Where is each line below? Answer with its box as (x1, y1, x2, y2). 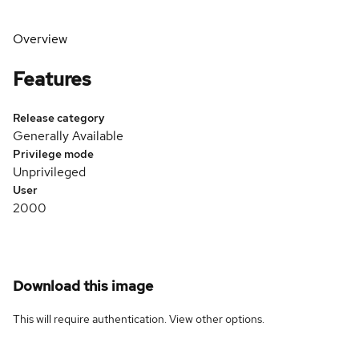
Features (13, 66, 91, 91)
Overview (13, 30, 67, 47)
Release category (13, 110, 105, 125)
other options (196, 311, 262, 326)
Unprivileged (13, 163, 86, 180)
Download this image (13, 276, 153, 295)
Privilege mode (13, 146, 94, 161)
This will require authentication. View (13, 311, 196, 326)
